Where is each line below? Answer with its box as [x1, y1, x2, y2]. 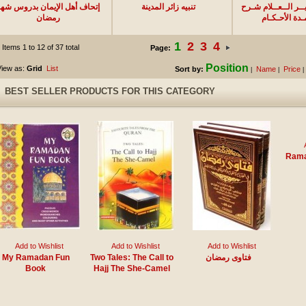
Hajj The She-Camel [94, 263, 170, 273]
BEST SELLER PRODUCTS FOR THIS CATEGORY [4, 86, 215, 96]
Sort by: [174, 65, 204, 73]
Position [205, 62, 249, 74]
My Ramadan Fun [1, 252, 70, 262]
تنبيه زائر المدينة [141, 1, 195, 12]
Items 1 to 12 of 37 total [1, 43, 79, 51]
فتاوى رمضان [205, 252, 251, 262]
